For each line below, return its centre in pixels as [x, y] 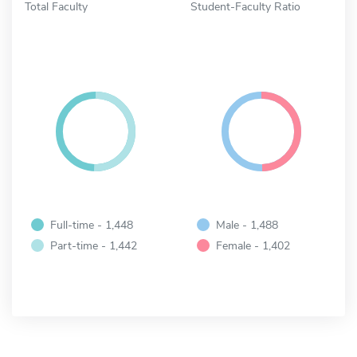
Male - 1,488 [247, 225]
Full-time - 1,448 [92, 225]
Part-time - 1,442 [94, 246]
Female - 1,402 [253, 246]
